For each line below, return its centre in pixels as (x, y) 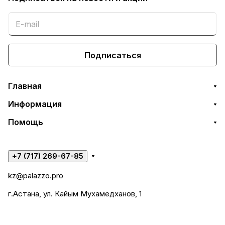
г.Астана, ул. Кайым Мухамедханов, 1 (75, 194)
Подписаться (113, 55)
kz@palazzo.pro (36, 176)
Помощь (26, 122)
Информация (35, 104)
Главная (25, 86)
